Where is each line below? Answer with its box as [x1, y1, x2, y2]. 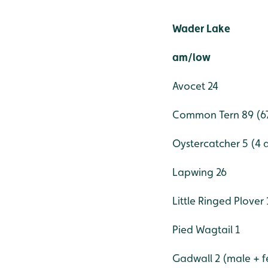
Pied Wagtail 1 [172, 223, 240, 236]
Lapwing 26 [172, 165, 227, 178]
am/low [172, 50, 211, 63]
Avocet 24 [172, 79, 218, 92]
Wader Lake [172, 22, 230, 35]
